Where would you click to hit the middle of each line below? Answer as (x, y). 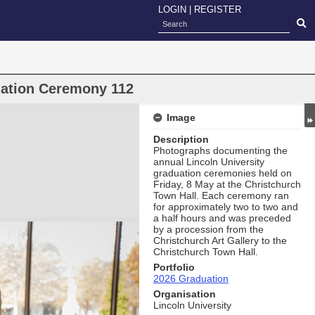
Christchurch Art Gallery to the (220, 240)
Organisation (185, 294)
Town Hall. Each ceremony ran (221, 195)
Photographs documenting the (220, 150)
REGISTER (218, 9)
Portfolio (174, 267)
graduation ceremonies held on (223, 173)
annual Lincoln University (209, 162)
